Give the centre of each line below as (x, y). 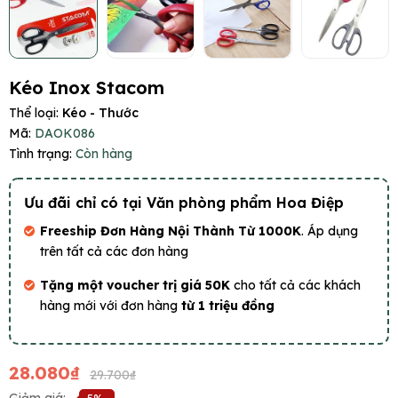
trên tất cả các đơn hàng (114, 252)
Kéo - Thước (100, 113)
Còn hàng (104, 154)
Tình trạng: (40, 154)
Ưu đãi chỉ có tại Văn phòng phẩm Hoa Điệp (184, 203)
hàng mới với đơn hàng (111, 306)
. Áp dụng (330, 231)
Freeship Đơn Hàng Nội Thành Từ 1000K (171, 231)
